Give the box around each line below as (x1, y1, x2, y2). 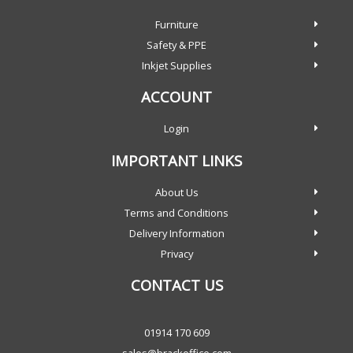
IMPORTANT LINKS (111, 150, 242, 170)
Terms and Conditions (124, 205, 229, 220)
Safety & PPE (147, 38, 206, 53)
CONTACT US (130, 275, 223, 295)
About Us (154, 184, 199, 199)
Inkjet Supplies (141, 58, 212, 73)
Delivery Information (128, 225, 225, 240)
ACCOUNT (141, 87, 212, 107)
